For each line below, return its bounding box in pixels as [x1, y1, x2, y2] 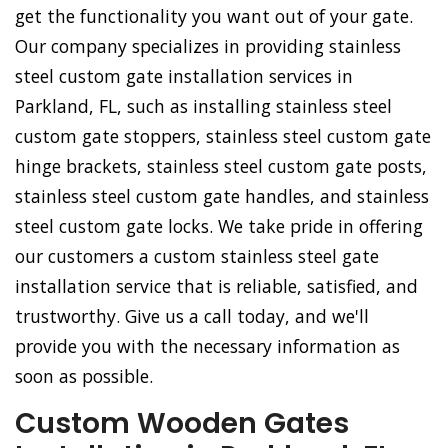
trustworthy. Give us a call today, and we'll [15, 304, 369, 329]
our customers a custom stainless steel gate [15, 244, 379, 269]
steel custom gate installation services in [15, 64, 353, 89]
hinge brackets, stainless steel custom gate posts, [15, 154, 427, 179]
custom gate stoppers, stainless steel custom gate [15, 124, 431, 149]
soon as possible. [15, 364, 153, 389]
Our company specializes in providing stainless [15, 34, 401, 59]
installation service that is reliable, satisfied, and [15, 274, 418, 299]
